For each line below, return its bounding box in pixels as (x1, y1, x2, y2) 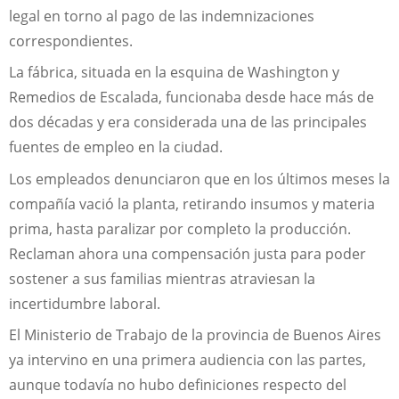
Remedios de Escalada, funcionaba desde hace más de (9, 87, 374, 108)
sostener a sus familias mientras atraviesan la (9, 268, 315, 289)
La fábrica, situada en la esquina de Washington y (9, 62, 339, 83)
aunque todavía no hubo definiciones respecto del (9, 374, 346, 395)
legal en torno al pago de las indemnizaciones (9, 6, 314, 27)
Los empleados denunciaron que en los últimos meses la (9, 168, 390, 189)
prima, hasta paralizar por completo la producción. (9, 218, 351, 239)
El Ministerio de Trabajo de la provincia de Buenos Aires (9, 324, 381, 345)
